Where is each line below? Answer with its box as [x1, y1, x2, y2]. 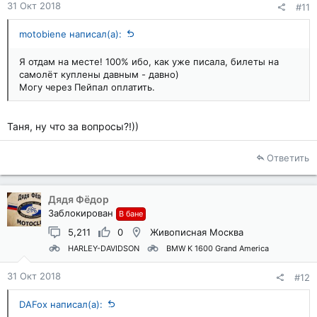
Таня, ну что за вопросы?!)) [7, 120, 139, 132]
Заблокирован [48, 207, 113, 219]
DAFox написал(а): [19, 298, 103, 310]
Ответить [267, 151, 309, 163]
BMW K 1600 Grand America [166, 243, 269, 254]
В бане [119, 208, 143, 219]
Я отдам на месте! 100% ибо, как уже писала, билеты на [19, 55, 279, 67]
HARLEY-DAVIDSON [68, 243, 139, 254]
